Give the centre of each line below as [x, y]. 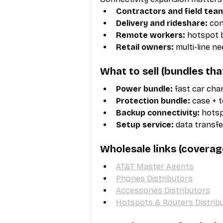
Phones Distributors [154, 178]
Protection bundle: [153, 101]
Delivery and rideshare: [162, 23]
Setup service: [145, 124]
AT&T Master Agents [155, 166]
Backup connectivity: [158, 112]
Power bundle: [144, 89]
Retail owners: [145, 47]
